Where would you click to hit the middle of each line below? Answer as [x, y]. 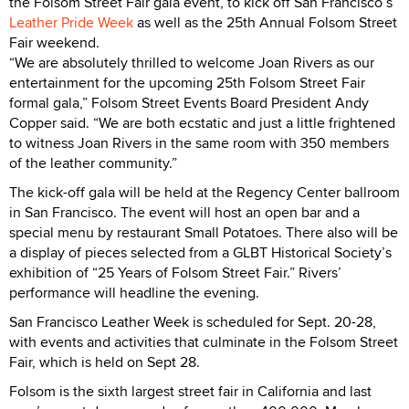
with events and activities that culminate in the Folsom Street [204, 341]
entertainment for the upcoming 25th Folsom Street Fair [187, 82]
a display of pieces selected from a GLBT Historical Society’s [200, 252]
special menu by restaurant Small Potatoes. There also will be [204, 232]
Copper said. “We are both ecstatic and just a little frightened [202, 122]
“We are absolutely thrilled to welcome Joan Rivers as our [192, 62]
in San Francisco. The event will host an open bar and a [184, 212]
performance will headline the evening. [134, 292]
